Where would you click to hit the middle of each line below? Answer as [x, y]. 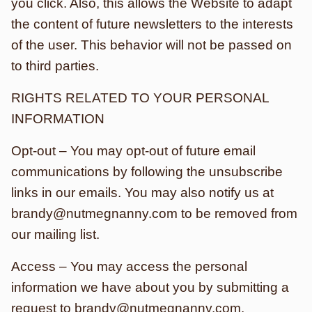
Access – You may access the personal [129, 266]
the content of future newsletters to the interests [152, 24]
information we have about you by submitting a [150, 287]
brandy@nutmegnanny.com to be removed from [154, 213]
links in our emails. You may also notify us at [142, 193]
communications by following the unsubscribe [147, 172]
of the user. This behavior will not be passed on [151, 45]
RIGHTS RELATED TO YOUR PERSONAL [140, 98]
